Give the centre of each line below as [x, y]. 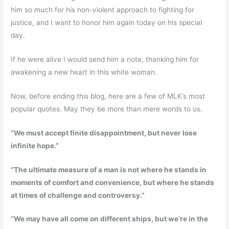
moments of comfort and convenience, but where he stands [113, 182]
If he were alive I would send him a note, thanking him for [105, 59]
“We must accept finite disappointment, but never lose [104, 133]
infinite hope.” [35, 145]
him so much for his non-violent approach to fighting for [103, 10]
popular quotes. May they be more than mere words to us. [107, 109]
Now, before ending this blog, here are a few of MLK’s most [108, 96]
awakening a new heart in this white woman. [84, 72]
